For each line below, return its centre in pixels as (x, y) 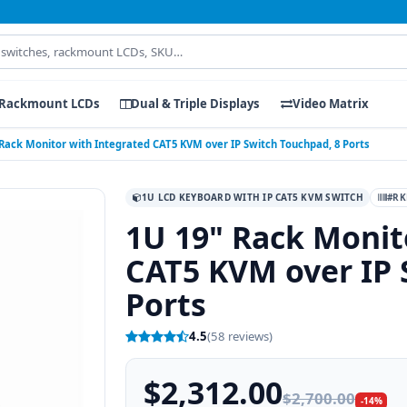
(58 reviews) (240, 337)
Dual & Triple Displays (196, 104)
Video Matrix (330, 104)
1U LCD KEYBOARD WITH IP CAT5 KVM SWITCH (253, 197)
